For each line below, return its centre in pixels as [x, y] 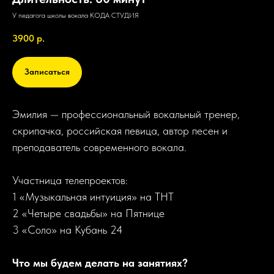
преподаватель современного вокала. [99, 147]
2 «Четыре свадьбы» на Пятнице [88, 213]
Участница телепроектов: [70, 180]
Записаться [47, 72]
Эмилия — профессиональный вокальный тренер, [126, 114]
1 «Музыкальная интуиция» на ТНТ [93, 196]
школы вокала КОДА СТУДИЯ [93, 16]
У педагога [30, 16]
